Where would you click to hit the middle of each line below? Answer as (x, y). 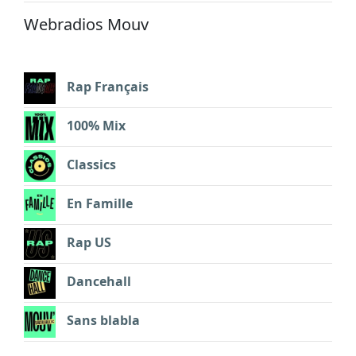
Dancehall (99, 281)
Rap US (89, 242)
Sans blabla (103, 320)
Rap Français (108, 86)
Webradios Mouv (86, 24)
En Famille (100, 203)
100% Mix (96, 125)
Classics (91, 164)
